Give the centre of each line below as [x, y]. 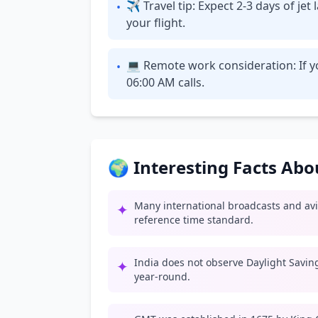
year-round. [162, 276]
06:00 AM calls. [165, 82]
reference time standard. [194, 220]
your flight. [156, 23]
